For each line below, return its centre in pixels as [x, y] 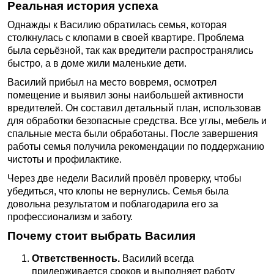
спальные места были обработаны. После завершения [133, 134]
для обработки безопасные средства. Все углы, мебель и [137, 121]
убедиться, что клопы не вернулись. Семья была [118, 191]
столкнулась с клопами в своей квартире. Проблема [126, 38]
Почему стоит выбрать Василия [102, 236]
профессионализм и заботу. [70, 217]
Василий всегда [157, 258]
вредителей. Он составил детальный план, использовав [134, 108]
